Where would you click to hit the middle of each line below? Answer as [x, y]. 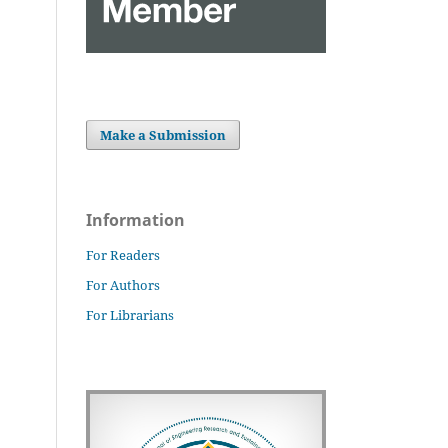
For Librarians [130, 314]
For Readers [123, 254]
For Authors [123, 284]
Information [135, 219]
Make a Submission [163, 134]
